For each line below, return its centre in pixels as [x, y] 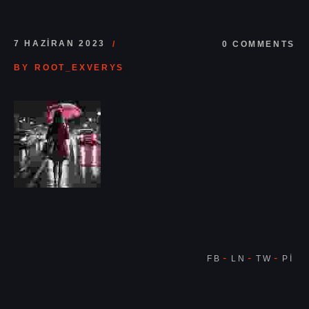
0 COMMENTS [258, 44]
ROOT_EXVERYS [79, 67]
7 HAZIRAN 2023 [60, 43]
